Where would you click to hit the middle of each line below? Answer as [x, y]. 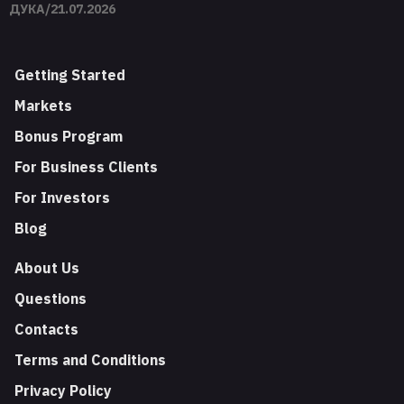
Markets [43, 106]
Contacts [46, 330]
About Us [47, 268]
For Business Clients [86, 167]
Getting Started [70, 75]
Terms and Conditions [90, 360]
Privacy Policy [63, 391]
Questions [50, 299]
